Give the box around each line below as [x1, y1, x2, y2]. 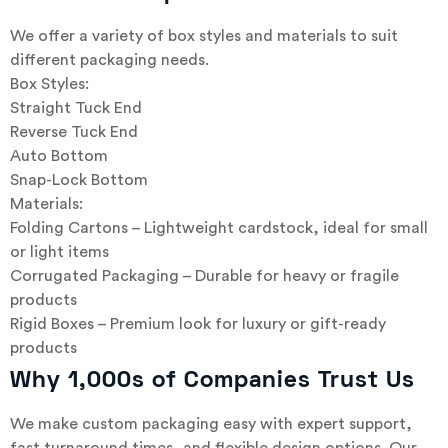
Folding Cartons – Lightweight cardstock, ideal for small [10, 220, 428, 237]
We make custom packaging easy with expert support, [10, 416, 412, 433]
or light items [10, 244, 109, 261]
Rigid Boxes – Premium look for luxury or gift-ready [10, 316, 386, 333]
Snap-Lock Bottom [10, 172, 148, 189]
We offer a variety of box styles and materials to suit [10, 28, 398, 45]
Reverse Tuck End [10, 124, 138, 141]
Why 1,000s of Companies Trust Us [10, 371, 422, 393]
